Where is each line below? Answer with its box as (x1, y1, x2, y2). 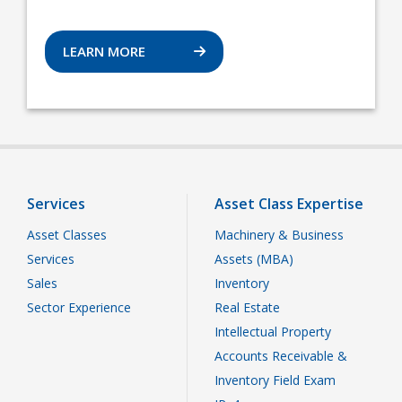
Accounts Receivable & (214, 347, 347, 365)
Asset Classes (27, 226, 107, 244)
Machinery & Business (214, 226, 344, 244)
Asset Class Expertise (214, 194, 363, 214)
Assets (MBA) (214, 250, 293, 268)
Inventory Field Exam (214, 371, 336, 389)
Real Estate (214, 299, 280, 317)
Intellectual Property (214, 323, 331, 341)
